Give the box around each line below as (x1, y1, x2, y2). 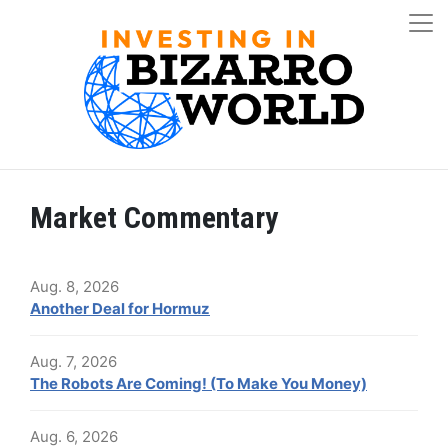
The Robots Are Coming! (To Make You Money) (30, 374, 367, 393)
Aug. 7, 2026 (30, 352, 117, 371)
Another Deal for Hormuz (30, 299, 210, 318)
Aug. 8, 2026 (30, 277, 119, 296)
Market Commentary (30, 200, 278, 235)
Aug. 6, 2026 (30, 427, 118, 446)
